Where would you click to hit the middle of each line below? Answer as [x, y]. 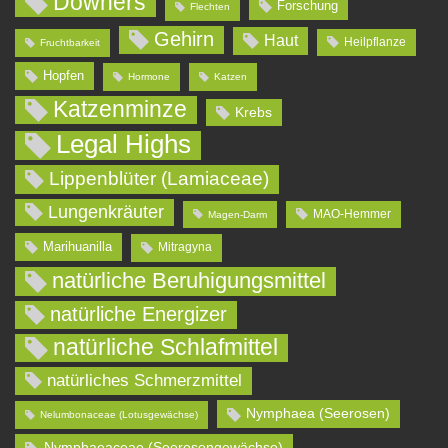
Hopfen [63, 75]
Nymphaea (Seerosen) [318, 413]
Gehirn [184, 38]
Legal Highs [123, 144]
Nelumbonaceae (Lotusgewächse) [119, 415]
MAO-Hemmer [352, 213]
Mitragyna [185, 247]
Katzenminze [120, 108]
